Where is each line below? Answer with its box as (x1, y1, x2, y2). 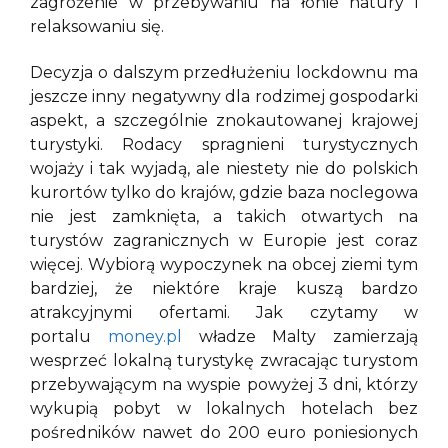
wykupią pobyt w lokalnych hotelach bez (30, 399, 418, 418)
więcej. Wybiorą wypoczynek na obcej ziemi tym (30, 255, 418, 274)
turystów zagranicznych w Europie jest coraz (30, 231, 418, 250)
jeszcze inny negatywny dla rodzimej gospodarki (30, 87, 418, 106)
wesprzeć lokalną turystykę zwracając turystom (30, 351, 418, 370)
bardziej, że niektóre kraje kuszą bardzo (30, 279, 418, 298)
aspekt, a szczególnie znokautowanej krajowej (30, 111, 418, 130)
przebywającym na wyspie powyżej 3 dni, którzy (30, 375, 418, 394)
